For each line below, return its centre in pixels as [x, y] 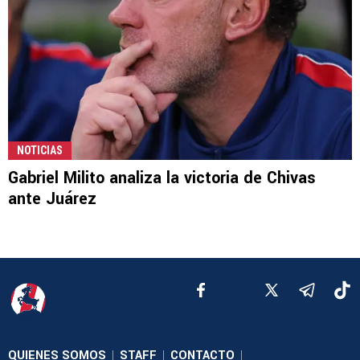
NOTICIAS [40, 150]
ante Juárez [52, 198]
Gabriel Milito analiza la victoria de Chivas [162, 178]
